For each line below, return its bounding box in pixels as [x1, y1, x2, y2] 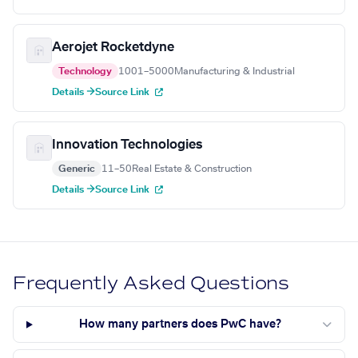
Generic [58, 164, 95, 174]
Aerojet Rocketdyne [52, 41, 174, 54]
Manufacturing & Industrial [174, 66, 295, 77]
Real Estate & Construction [132, 164, 252, 174]
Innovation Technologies [52, 138, 202, 152]
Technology [58, 66, 112, 77]
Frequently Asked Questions [13, 272, 290, 296]
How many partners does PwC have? [78, 319, 281, 331]
